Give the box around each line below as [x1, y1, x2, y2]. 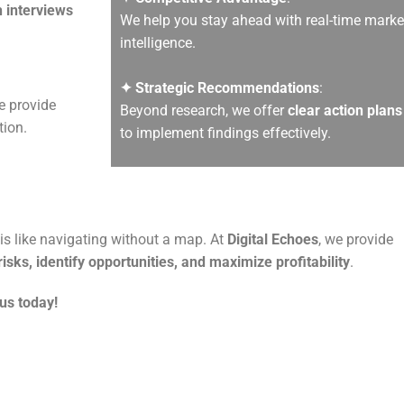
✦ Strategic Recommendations [120, 78, 320, 96]
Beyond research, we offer [120, 101, 289, 119]
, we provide [318, 231, 393, 249]
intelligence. [120, 33, 197, 51]
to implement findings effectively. [120, 124, 332, 142]
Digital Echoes [227, 231, 318, 249]
